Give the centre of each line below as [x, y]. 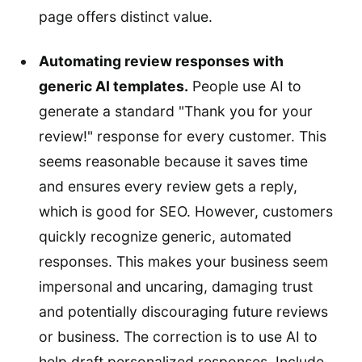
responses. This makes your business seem [183, 261]
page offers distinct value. [126, 16]
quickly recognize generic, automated [165, 236]
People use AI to [245, 86]
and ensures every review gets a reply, [168, 186]
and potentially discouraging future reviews [183, 311]
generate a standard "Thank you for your [176, 111]
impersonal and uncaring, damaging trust [176, 286]
